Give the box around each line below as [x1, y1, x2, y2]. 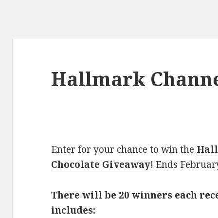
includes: [51, 204, 96, 217]
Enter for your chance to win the [51, 143, 197, 156]
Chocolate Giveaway [51, 158, 151, 171]
